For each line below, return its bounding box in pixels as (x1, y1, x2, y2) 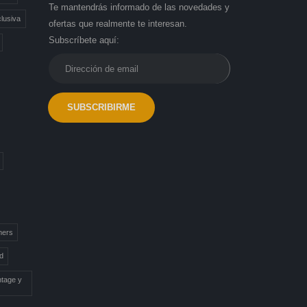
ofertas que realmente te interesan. (49, 19, 187, 29)
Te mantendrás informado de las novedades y (49, 3, 230, 13)
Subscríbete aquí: (49, 36, 119, 46)
